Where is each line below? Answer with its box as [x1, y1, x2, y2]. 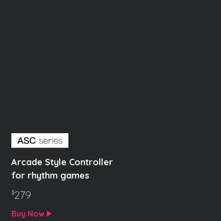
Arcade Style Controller [11, 156, 113, 168]
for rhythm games [11, 170, 90, 182]
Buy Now [11, 209, 45, 219]
